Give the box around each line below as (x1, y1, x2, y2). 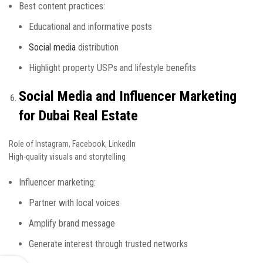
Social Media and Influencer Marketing (19, 88, 237, 104)
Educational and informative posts (29, 21, 152, 32)
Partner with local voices (29, 197, 120, 208)
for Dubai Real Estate (19, 107, 138, 124)
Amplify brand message (29, 218, 115, 229)
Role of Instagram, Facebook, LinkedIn (9, 139, 136, 149)
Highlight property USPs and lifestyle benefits (29, 62, 196, 73)
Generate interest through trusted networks (29, 238, 188, 249)
